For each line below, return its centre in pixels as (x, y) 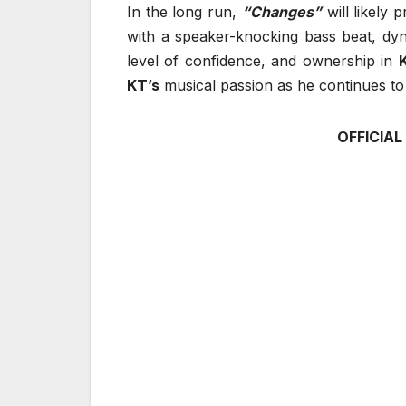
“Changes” (281, 12)
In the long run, (184, 12)
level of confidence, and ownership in (263, 61)
